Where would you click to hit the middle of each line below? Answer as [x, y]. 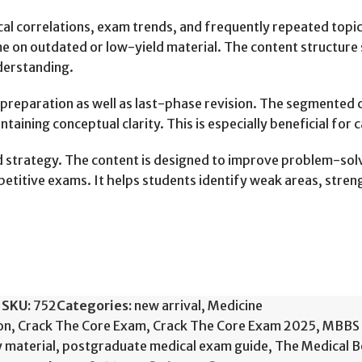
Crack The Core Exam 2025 [234, 326]
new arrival [167, 305]
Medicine [235, 305]
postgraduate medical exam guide [165, 346]
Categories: [94, 305]
